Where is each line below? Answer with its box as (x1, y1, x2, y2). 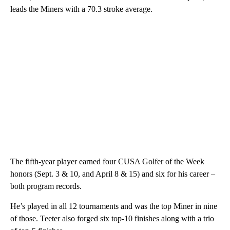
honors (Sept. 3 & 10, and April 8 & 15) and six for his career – (10, 169, 215, 178)
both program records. (10, 181, 82, 190)
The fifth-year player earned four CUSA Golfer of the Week (10, 157, 204, 166)
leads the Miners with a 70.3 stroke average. (10, 4, 152, 13)
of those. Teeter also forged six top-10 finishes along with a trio (10, 214, 214, 223)
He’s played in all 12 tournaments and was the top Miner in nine (10, 201, 217, 210)
